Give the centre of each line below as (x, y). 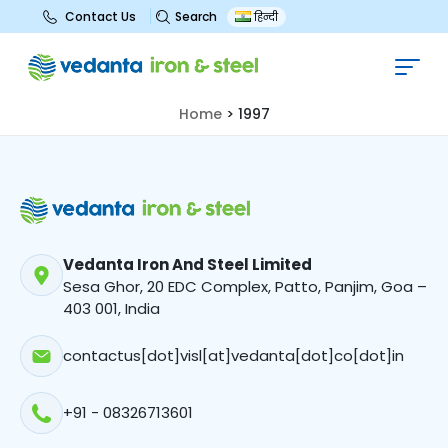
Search (196, 16)
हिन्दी (266, 16)
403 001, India (111, 309)
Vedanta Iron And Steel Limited (187, 265)
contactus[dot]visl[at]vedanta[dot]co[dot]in (233, 356)
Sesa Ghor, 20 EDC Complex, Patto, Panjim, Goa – (245, 287)
